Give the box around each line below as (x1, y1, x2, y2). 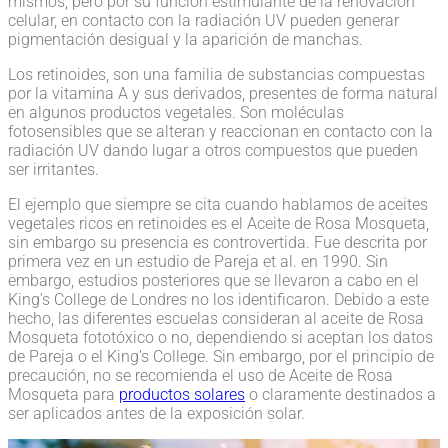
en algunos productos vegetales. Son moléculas (8, 103, 344, 123)
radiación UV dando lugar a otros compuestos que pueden (8, 141, 418, 161)
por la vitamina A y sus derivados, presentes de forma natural (8, 84, 438, 104)
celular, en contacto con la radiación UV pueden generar (8, 11, 399, 31)
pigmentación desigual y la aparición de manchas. (8, 30, 363, 50)
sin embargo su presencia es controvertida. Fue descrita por (8, 233, 427, 253)
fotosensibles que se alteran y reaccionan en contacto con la (8, 122, 433, 142)
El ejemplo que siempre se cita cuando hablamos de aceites (8, 195, 428, 215)
